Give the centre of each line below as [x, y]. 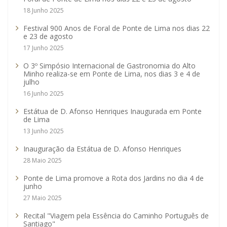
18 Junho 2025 [44, 11]
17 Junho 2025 [44, 48]
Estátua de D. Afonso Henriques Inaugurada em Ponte [112, 111]
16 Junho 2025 [44, 94]
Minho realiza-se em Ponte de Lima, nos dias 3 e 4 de [112, 74]
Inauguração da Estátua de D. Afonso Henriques [102, 149]
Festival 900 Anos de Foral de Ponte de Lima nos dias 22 [117, 28]
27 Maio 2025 [43, 198]
